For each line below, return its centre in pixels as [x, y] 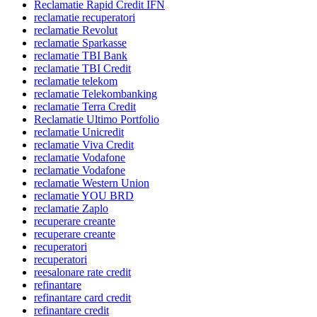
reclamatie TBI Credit [82, 69]
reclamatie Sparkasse [80, 43]
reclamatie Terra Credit [85, 107]
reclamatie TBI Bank [81, 56]
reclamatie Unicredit [79, 132]
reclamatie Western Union [92, 183]
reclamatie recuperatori [85, 18]
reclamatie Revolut [76, 30]
